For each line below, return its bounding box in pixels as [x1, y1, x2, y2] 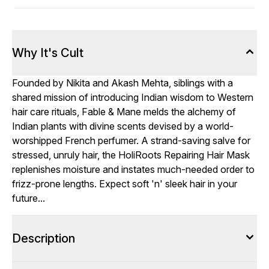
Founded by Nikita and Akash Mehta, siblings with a [12, 77, 233, 89]
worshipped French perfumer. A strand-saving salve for [12, 134, 250, 147]
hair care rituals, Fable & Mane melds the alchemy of [12, 106, 236, 118]
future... [12, 192, 45, 204]
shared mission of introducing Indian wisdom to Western [12, 91, 253, 103]
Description [12, 231, 75, 246]
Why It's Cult [12, 46, 83, 60]
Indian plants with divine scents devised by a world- [12, 120, 234, 132]
